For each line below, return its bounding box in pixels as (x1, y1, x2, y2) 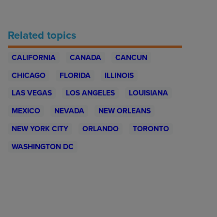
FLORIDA (59, 69, 91, 81)
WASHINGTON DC (12, 140, 74, 152)
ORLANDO (82, 123, 119, 135)
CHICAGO (12, 69, 46, 81)
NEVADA (54, 105, 84, 117)
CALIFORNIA (12, 51, 56, 63)
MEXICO (12, 105, 40, 117)
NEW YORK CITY (12, 123, 68, 135)
